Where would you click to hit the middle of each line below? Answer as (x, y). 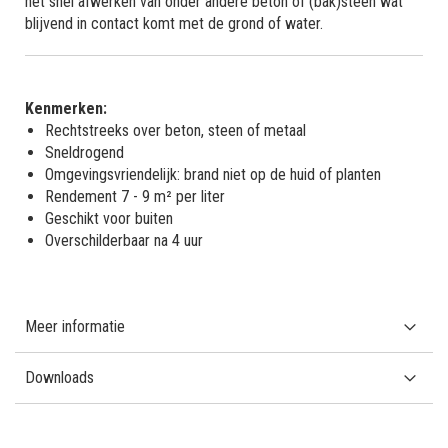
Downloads (59, 377)
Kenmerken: (66, 108)
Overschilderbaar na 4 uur (124, 240)
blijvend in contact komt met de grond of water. (174, 23)
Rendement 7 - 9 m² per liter (135, 196)
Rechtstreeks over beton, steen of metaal (175, 130)
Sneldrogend (84, 152)
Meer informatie (75, 326)
